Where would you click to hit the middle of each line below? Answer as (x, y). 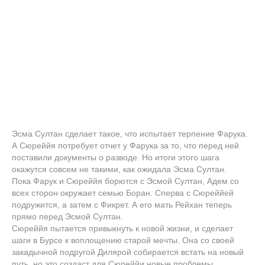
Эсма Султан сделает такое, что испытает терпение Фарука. (130, 134)
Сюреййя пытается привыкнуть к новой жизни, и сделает (122, 228)
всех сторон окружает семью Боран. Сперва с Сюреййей (123, 193)
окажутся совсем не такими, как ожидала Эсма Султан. (119, 169)
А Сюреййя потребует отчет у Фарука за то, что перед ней (125, 146)
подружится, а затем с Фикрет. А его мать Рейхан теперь (122, 205)
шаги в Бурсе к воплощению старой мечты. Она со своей (123, 240)
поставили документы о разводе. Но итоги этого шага (116, 157)
